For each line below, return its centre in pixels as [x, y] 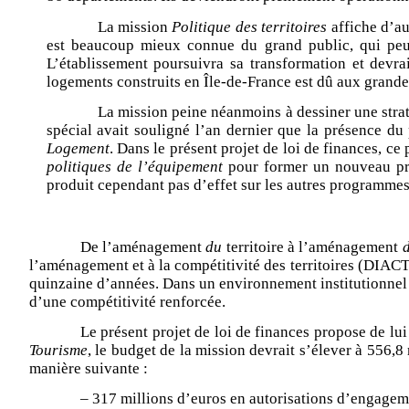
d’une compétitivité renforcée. [127, 301]
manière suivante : [88, 369]
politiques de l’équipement [134, 167]
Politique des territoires [250, 26]
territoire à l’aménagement [314, 246]
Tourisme [58, 351]
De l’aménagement [143, 246]
